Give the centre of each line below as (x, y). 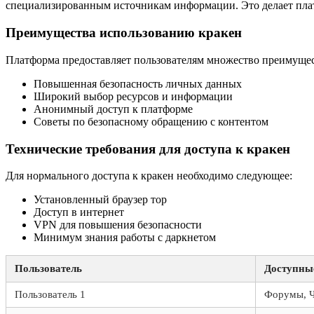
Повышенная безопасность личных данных (138, 83)
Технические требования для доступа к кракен (148, 149)
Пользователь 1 (50, 295)
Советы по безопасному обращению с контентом (151, 121)
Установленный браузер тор (100, 200)
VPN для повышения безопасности (118, 225)
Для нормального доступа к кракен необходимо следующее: (149, 176)
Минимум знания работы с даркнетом (125, 238)
